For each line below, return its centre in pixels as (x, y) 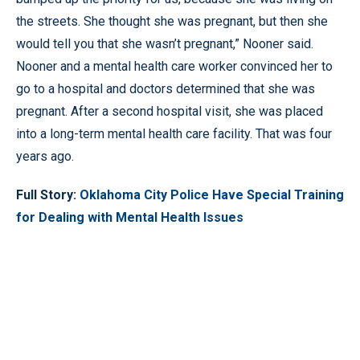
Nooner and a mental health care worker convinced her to (174, 66)
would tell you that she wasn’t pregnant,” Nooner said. (165, 44)
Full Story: (48, 195)
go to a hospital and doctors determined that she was (166, 89)
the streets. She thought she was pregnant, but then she (172, 21)
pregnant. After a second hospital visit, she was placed (170, 111)
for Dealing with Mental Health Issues (130, 217)
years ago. (45, 156)
